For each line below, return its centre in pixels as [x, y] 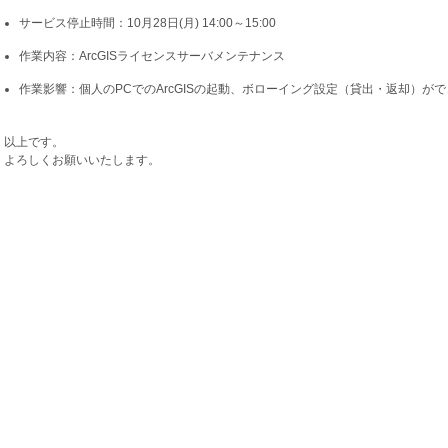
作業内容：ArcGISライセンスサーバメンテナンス [152, 56]
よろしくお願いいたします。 [82, 160]
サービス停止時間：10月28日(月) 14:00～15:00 [147, 23]
